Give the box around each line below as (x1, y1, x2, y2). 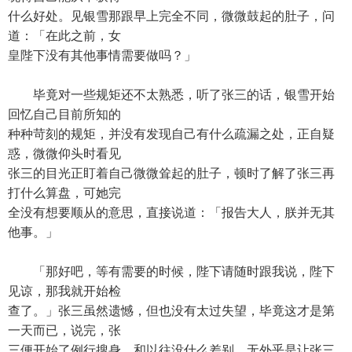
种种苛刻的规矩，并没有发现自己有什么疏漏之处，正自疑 (8, 127, 335, 141)
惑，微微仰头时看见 (8, 147, 121, 160)
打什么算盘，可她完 (8, 186, 121, 200)
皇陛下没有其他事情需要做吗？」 (8, 49, 196, 62)
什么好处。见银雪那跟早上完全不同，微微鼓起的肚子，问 (8, 9, 335, 23)
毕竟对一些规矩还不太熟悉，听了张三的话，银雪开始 (8, 88, 335, 101)
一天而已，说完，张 (8, 324, 121, 337)
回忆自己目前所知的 (8, 108, 121, 121)
